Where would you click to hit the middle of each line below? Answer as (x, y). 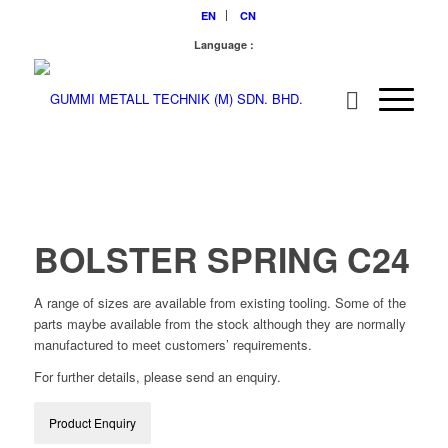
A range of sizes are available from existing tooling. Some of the (219, 302)
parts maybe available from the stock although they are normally (219, 323)
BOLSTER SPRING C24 (221, 259)
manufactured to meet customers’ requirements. (172, 344)
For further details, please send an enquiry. (157, 377)
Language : (223, 44)
